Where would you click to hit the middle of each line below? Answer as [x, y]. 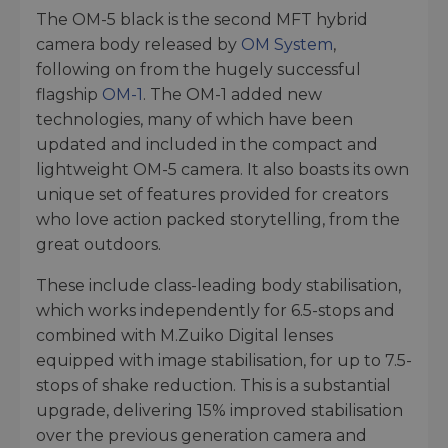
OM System [287, 44]
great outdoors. [98, 244]
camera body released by [138, 44]
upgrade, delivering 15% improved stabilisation [219, 410]
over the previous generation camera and [201, 435]
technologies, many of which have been [194, 119]
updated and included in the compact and [207, 144]
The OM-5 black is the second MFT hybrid [202, 19]
